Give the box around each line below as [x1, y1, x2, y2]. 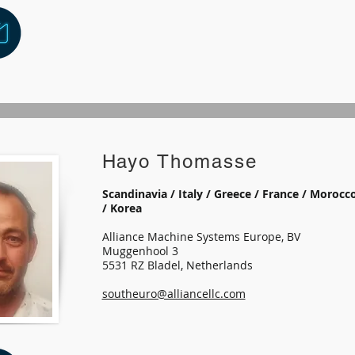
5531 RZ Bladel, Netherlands [101, 258, 253, 273]
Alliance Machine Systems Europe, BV [101, 229, 303, 244]
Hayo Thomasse [101, 151, 258, 172]
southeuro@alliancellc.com [101, 286, 246, 301]
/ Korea [101, 200, 142, 216]
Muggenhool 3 [101, 243, 178, 258]
